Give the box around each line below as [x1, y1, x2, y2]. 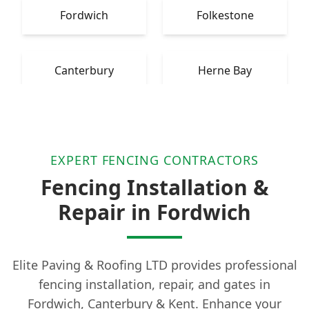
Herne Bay [198, 63, 252, 79]
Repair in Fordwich [58, 198, 251, 227]
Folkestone [196, 8, 254, 23]
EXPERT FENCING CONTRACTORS [50, 152, 259, 169]
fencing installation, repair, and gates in [39, 276, 270, 293]
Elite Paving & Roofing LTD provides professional [12, 257, 297, 274]
